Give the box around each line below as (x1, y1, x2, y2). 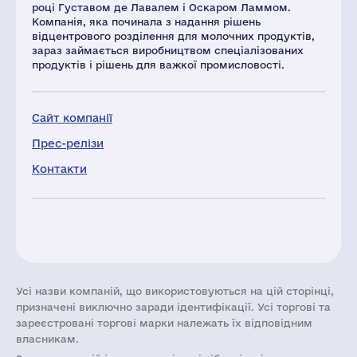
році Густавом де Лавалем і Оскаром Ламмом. (32, 2, 291, 13)
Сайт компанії (32, 112, 112, 124)
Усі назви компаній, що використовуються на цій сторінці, (16, 285, 334, 296)
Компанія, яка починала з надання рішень (32, 16, 261, 27)
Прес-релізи (32, 137, 104, 150)
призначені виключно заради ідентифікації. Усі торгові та (16, 301, 331, 312)
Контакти (32, 163, 87, 175)
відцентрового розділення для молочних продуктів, (32, 30, 315, 41)
